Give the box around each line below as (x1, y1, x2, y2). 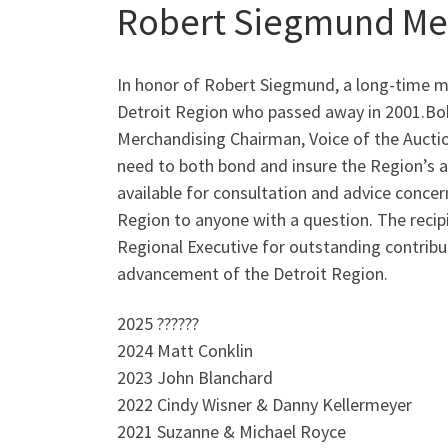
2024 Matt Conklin (117, 338, 253, 362)
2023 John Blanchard (117, 365, 273, 389)
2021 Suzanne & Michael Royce (117, 419, 346, 443)
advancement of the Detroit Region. (117, 262, 388, 286)
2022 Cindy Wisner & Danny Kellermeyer (117, 392, 412, 416)
